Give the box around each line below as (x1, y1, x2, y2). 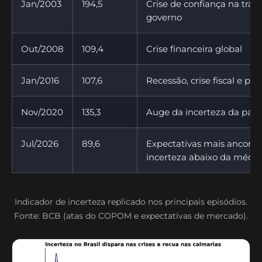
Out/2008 (21, 43, 64, 54)
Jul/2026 (21, 137, 58, 149)
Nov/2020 (21, 106, 63, 118)
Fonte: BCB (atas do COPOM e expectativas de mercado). (14, 211, 248, 220)
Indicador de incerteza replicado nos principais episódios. (15, 196, 247, 206)
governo (146, 11, 182, 23)
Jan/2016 (21, 74, 59, 86)
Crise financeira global (146, 43, 242, 54)
